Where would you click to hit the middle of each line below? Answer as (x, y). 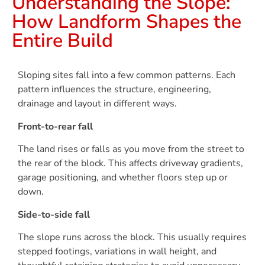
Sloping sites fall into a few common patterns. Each (127, 75)
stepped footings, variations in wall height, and (117, 251)
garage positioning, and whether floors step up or (123, 178)
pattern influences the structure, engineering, (114, 90)
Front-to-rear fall (55, 126)
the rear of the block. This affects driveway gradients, (130, 164)
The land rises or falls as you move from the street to (131, 149)
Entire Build (62, 41)
